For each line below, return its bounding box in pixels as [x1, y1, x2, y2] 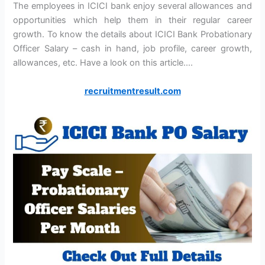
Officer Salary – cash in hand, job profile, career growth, [13, 43, 252, 54]
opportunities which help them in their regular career [13, 15, 252, 26]
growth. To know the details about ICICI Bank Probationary [13, 29, 252, 40]
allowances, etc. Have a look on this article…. [13, 57, 193, 69]
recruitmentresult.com [84, 85, 181, 96]
